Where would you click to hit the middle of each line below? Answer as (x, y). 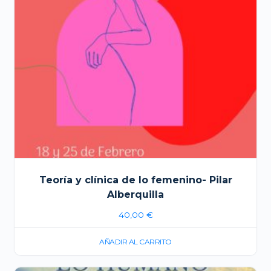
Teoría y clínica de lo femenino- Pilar (135, 180)
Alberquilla (135, 195)
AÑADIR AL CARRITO (135, 241)
